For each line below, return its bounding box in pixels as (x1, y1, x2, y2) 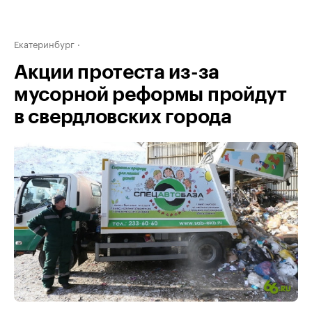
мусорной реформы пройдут (14, 85, 287, 104)
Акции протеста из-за (14, 63, 219, 82)
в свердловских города (14, 107, 232, 127)
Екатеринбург (14, 36, 75, 50)
